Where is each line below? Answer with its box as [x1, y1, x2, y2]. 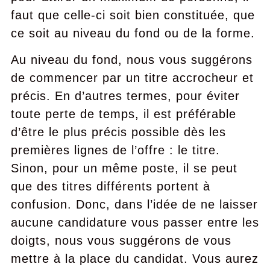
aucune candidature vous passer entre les [10, 216, 259, 229]
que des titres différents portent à [10, 180, 210, 193]
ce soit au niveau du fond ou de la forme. [10, 27, 255, 40]
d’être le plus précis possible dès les [10, 125, 226, 139]
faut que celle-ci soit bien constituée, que [10, 8, 255, 22]
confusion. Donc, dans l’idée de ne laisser [10, 198, 258, 211]
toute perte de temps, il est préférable [10, 107, 236, 121]
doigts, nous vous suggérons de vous [10, 234, 231, 247]
